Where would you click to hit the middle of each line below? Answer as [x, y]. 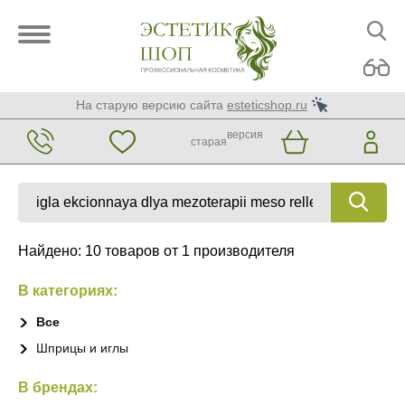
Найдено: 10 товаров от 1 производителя [156, 251]
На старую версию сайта [150, 105]
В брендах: [58, 387]
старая [208, 141]
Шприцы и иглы [82, 348]
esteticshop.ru [267, 105]
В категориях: [68, 291]
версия [245, 134]
